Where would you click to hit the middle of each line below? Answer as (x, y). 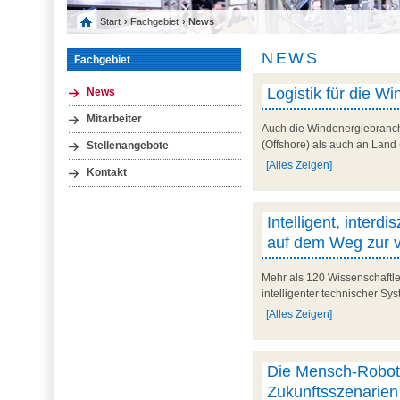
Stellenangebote (127, 145)
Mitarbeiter (114, 118)
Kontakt (106, 173)
